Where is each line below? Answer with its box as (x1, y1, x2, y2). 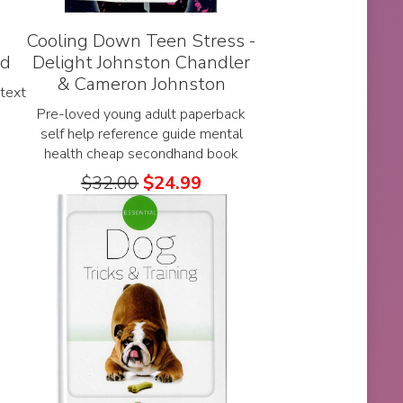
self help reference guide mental (40, 123, 243, 144)
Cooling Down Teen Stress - (27, 28, 256, 53)
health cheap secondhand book (44, 143, 239, 164)
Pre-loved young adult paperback (37, 103, 246, 124)
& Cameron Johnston (57, 71, 226, 96)
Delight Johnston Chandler (32, 49, 251, 75)
